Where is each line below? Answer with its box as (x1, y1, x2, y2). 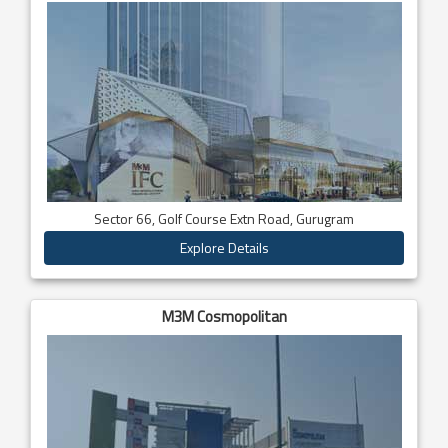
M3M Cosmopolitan (161, 304, 287, 328)
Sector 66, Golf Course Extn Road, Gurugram (94, 207, 354, 229)
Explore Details (179, 236, 269, 258)
